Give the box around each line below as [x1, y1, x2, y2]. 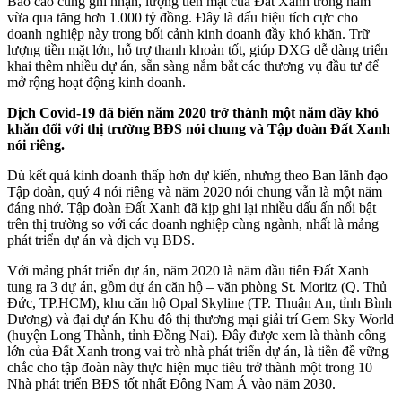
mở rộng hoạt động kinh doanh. [7, 74, 186, 91]
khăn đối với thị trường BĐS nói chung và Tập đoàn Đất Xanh [7, 121, 390, 137]
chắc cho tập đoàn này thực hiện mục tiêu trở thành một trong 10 [7, 360, 372, 376]
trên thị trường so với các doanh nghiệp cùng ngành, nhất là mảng [7, 216, 379, 232]
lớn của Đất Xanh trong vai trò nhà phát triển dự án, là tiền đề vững [7, 344, 389, 360]
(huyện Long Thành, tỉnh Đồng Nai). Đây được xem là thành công [7, 328, 386, 344]
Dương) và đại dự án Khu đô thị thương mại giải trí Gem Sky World [7, 311, 394, 328]
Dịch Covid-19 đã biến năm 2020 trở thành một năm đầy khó [7, 105, 379, 121]
